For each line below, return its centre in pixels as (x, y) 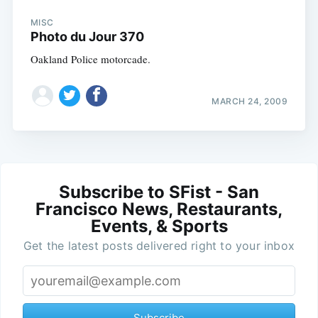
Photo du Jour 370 (87, 37)
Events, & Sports (159, 226)
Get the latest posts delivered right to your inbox (159, 245)
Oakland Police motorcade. (90, 59)
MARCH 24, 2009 (250, 101)
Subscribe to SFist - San (159, 192)
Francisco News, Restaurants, (159, 209)
